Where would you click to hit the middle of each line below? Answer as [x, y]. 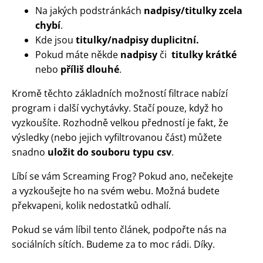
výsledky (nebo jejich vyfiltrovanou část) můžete [117, 137]
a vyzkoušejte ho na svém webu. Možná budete [116, 190]
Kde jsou [55, 40]
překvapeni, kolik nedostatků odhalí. [91, 205]
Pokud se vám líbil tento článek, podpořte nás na [119, 229]
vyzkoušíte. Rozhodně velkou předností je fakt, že [120, 122]
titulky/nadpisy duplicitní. [137, 40]
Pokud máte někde [78, 54]
